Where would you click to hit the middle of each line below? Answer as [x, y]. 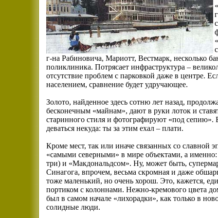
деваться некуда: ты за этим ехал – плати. [115, 128]
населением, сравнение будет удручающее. [117, 84]
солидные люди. [73, 207]
